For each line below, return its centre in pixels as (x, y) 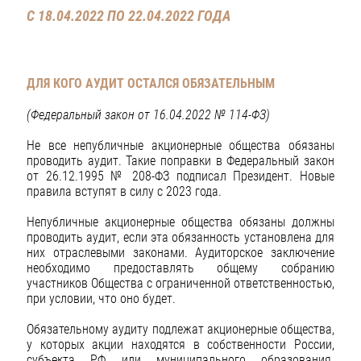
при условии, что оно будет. (101, 298)
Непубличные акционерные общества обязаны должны (180, 222)
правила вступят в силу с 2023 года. (124, 191)
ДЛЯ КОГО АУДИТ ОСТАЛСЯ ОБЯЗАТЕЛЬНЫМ (151, 84)
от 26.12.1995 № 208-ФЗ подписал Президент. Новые (180, 176)
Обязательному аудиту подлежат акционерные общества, (180, 330)
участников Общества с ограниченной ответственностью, (180, 283)
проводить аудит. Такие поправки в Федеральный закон (180, 160)
